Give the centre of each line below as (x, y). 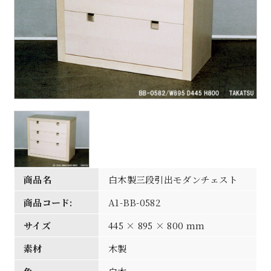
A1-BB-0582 (134, 202)
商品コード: (48, 202)
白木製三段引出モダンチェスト (173, 179)
